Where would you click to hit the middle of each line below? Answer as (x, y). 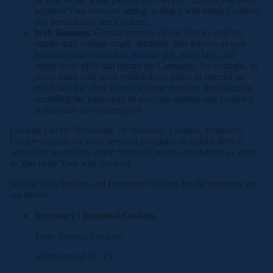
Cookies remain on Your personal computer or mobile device (126, 141)
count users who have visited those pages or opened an (139, 76)
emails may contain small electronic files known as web (140, 44)
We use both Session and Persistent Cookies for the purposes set (133, 184)
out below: (30, 195)
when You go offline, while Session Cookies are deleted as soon (133, 152)
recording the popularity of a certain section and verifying (144, 98)
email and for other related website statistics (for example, (144, 87)
